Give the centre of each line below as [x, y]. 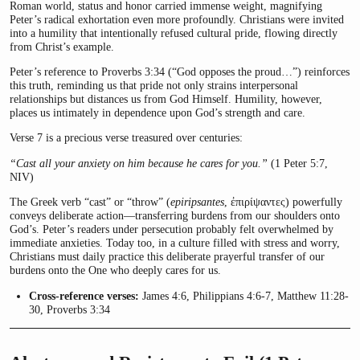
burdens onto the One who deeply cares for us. [115, 270]
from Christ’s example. [62, 46]
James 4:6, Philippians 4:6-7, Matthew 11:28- [244, 295]
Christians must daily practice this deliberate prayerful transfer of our [167, 257]
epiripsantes [197, 202]
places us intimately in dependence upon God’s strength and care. [157, 112]
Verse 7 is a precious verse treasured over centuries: [126, 138]
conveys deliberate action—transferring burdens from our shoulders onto [175, 216]
